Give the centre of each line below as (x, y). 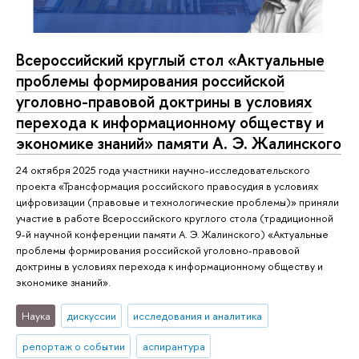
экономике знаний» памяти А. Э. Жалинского (179, 143)
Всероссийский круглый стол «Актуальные (170, 59)
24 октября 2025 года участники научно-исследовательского (163, 170)
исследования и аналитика (198, 316)
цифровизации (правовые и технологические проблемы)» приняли (177, 202)
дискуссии (91, 316)
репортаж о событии (73, 347)
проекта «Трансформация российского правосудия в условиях (167, 186)
